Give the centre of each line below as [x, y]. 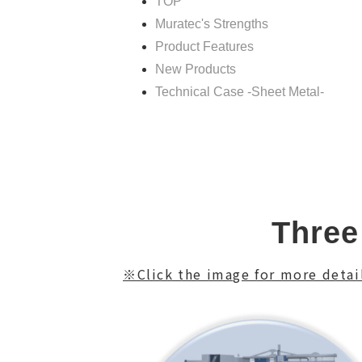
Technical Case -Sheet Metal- [240, 91]
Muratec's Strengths [212, 23]
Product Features [204, 46]
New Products [196, 69]
